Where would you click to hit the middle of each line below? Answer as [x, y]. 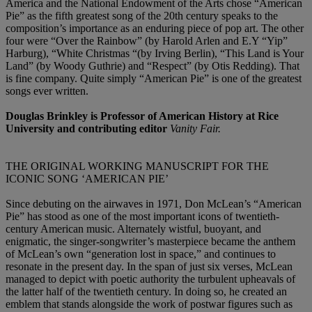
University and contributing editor [88, 129]
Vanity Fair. [195, 129]
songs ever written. [47, 91]
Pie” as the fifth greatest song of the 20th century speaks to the [142, 16]
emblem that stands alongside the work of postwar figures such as [149, 304]
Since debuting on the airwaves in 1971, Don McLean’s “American [154, 204]
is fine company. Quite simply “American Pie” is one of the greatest [154, 79]
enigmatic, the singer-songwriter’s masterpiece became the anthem [150, 242]
